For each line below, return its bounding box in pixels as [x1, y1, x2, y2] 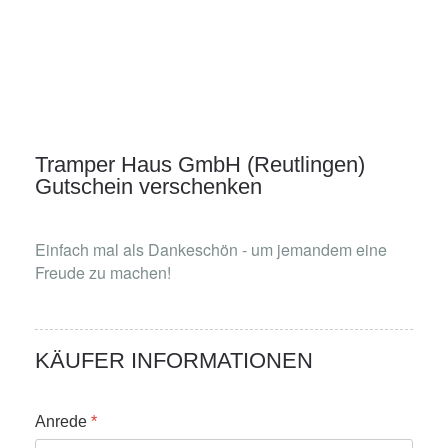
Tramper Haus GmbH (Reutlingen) [35, 152, 365, 177]
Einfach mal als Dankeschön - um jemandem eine [35, 238, 387, 261]
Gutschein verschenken [35, 174, 262, 199]
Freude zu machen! [35, 261, 171, 284]
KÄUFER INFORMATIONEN [35, 348, 313, 373]
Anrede [35, 413, 91, 430]
